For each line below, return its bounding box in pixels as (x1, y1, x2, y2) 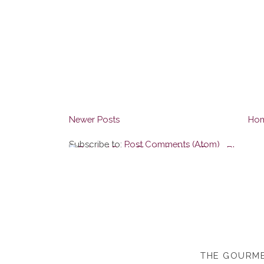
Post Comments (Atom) (124, 138, 220, 149)
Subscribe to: (68, 138, 124, 149)
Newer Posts (68, 114, 120, 124)
